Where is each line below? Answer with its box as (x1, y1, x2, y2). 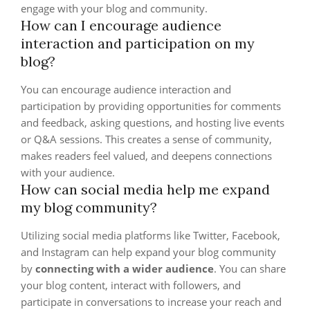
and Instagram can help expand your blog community (21, 245, 276, 259)
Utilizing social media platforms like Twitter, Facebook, (21, 228, 280, 242)
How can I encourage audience (21, 17, 221, 34)
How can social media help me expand (21, 181, 270, 198)
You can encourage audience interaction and (21, 82, 231, 96)
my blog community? (21, 199, 157, 216)
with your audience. (21, 165, 115, 179)
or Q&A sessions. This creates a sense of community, (21, 132, 272, 146)
